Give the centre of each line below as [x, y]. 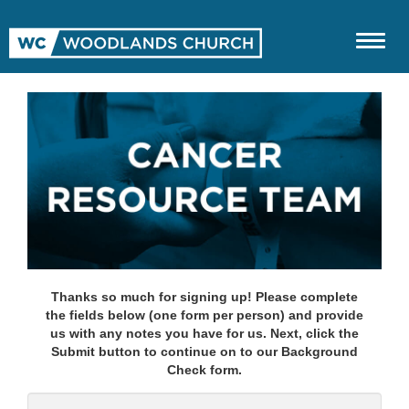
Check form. [204, 370]
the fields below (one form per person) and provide [204, 315]
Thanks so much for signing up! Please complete [204, 297]
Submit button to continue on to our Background [204, 351]
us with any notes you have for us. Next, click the [204, 333]
